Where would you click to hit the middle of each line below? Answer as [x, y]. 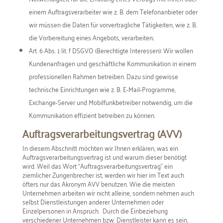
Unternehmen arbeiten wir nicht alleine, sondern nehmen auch [108, 192]
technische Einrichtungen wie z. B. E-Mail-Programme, [102, 89]
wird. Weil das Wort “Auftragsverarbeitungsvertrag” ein [97, 165]
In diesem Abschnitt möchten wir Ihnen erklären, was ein [100, 147]
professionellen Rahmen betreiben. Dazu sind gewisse [103, 76]
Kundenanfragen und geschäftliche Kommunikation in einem [112, 63]
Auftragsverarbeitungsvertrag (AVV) [102, 133]
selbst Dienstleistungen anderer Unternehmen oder [93, 201]
